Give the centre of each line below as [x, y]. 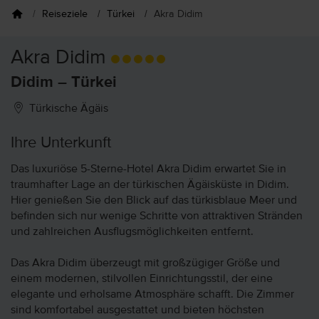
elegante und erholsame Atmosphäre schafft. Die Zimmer [152, 295]
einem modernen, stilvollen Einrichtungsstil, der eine [142, 279]
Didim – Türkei [64, 83]
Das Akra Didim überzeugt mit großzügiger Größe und [145, 263]
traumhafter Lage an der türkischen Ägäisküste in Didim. [150, 185]
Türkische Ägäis [68, 109]
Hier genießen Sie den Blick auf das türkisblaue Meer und [154, 201]
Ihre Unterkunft [61, 143]
